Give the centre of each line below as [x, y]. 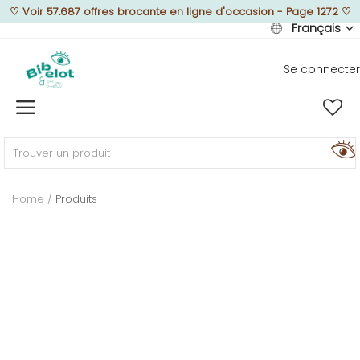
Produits [76, 199]
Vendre [60, 113]
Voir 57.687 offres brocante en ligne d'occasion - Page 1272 [180, 12]
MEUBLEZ [43, 193]
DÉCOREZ [46, 247]
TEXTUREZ [45, 302]
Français [318, 28]
